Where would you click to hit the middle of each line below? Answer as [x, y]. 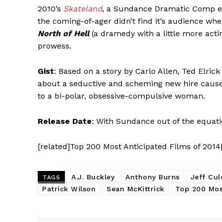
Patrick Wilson [69, 189]
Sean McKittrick [136, 189]
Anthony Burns [153, 177]
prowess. [55, 46]
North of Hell [63, 33]
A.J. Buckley [93, 177]
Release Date [65, 121]
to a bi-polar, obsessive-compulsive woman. [121, 96]
